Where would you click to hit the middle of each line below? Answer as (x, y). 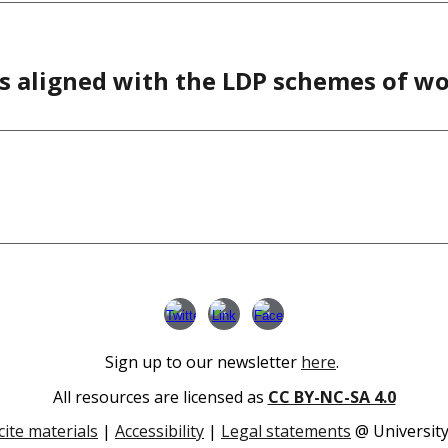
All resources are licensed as (160, 396)
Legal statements (286, 431)
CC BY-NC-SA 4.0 (331, 396)
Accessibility (159, 431)
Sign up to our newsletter (203, 362)
